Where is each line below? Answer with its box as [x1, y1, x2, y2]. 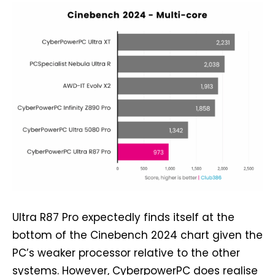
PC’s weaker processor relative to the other [12, 245, 240, 260]
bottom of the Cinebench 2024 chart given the [12, 227, 263, 242]
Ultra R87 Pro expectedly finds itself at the [12, 209, 234, 225]
